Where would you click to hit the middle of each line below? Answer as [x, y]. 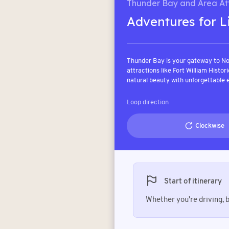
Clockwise [210, 126]
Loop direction [148, 102]
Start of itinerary [193, 181]
